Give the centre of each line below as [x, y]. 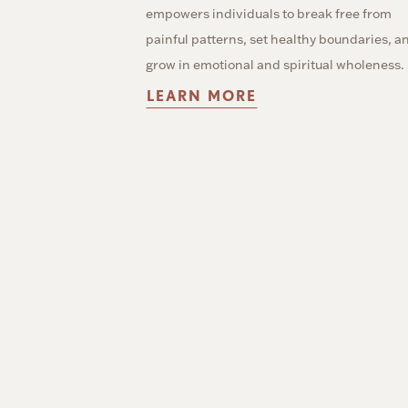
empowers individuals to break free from [269, 13]
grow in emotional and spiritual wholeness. [275, 64]
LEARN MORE [202, 96]
